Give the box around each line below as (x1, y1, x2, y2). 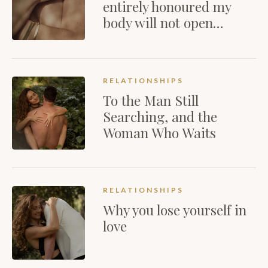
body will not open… (103, 13, 224, 32)
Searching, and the (103, 106, 218, 126)
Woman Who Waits (103, 123, 217, 142)
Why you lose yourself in (103, 200, 247, 220)
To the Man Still (103, 90, 199, 109)
